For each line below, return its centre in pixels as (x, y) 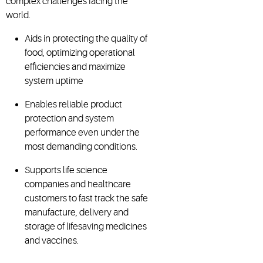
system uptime (54, 81)
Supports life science (66, 170)
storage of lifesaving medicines (86, 226)
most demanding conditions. (81, 146)
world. (18, 15)
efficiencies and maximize (75, 67)
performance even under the (82, 132)
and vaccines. (52, 240)
